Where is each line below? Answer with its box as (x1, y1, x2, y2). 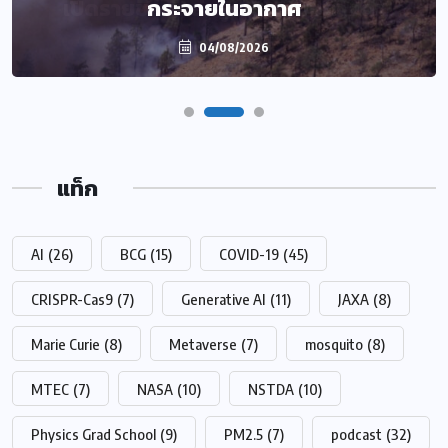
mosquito (305, 334, 363, 353)
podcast (331, 424, 382, 443)
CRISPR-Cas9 (31, 289, 113, 308)
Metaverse (169, 334, 237, 353)
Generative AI (181, 289, 266, 308)
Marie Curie (31, 334, 100, 353)
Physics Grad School (31, 424, 156, 443)
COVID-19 (219, 244, 279, 263)
